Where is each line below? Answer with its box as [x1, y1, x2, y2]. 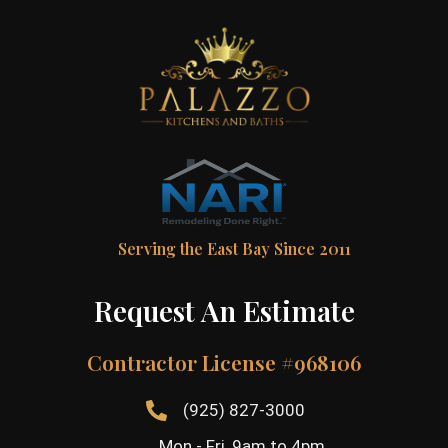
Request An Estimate [93, 292, 355, 330]
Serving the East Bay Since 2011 [117, 238, 351, 260]
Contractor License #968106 [87, 348, 361, 377]
